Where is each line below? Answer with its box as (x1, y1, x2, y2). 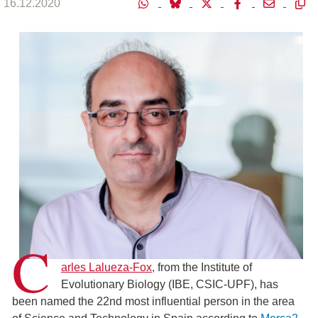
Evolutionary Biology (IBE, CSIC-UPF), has (61, 278, 278, 290)
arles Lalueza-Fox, (61, 261, 155, 273)
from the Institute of (155, 261, 252, 273)
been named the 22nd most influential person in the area (12, 295, 295, 307)
